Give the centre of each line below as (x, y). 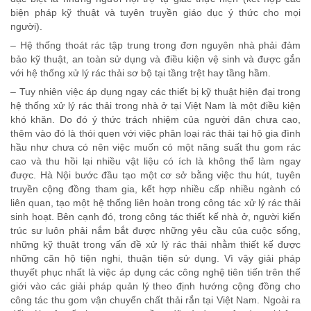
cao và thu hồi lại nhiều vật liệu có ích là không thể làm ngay (155, 161)
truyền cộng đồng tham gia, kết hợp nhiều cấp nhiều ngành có (155, 189)
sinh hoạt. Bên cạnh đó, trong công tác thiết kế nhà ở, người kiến (155, 217)
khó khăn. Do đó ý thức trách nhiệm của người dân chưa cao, (155, 120)
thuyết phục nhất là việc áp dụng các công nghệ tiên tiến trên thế (155, 272)
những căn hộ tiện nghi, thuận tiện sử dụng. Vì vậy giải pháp (155, 259)
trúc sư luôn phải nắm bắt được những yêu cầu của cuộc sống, (155, 231)
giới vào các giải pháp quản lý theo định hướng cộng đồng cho (155, 286)
